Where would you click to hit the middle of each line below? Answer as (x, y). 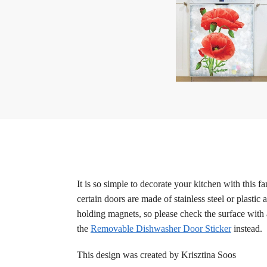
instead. (246, 228)
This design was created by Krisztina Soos (156, 255)
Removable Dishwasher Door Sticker (161, 228)
